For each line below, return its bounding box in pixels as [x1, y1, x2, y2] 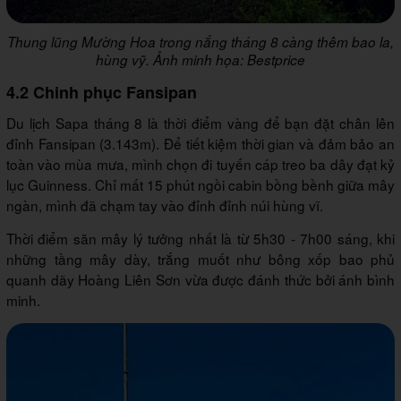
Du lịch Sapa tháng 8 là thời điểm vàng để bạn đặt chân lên [6, 112, 395, 132]
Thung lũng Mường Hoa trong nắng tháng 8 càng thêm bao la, [7, 31, 394, 51]
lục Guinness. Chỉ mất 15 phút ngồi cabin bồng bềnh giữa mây [6, 174, 395, 194]
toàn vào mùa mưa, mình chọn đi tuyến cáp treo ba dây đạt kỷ [6, 153, 395, 174]
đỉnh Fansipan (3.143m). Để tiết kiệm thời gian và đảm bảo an [6, 132, 395, 153]
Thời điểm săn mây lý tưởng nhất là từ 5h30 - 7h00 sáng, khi [6, 227, 395, 248]
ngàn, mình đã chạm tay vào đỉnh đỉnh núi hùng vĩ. [6, 194, 323, 215]
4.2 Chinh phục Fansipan [6, 80, 197, 104]
